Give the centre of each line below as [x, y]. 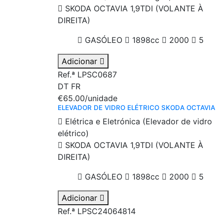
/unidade [101, 98]
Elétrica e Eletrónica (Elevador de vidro [137, 122]
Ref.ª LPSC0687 [87, 75]
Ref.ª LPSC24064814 [97, 211]
